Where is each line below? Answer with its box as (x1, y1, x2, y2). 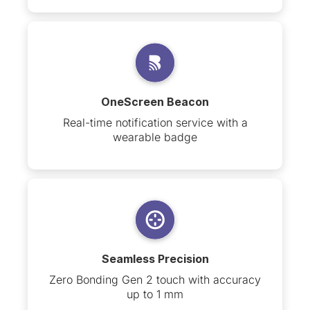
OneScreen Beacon (101, 95, 209, 109)
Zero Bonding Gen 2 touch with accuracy (49, 273, 261, 287)
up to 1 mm (127, 287, 183, 302)
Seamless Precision (101, 252, 209, 266)
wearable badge (113, 130, 197, 145)
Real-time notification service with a (62, 116, 248, 130)
